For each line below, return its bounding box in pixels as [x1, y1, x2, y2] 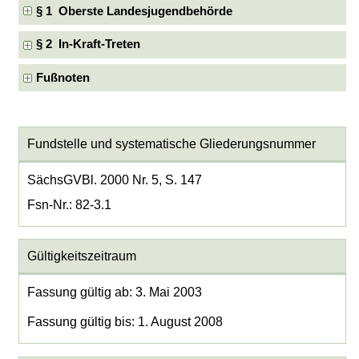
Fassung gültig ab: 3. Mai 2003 [26, 284, 202, 299]
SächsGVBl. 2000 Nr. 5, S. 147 [26, 172, 202, 187]
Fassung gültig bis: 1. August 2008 [26, 315, 223, 329]
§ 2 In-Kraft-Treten [36, 38, 141, 51]
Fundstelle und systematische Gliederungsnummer [26, 136, 316, 151]
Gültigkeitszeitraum [26, 248, 136, 263]
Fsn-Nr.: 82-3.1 [26, 197, 111, 212]
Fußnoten [36, 71, 91, 84]
